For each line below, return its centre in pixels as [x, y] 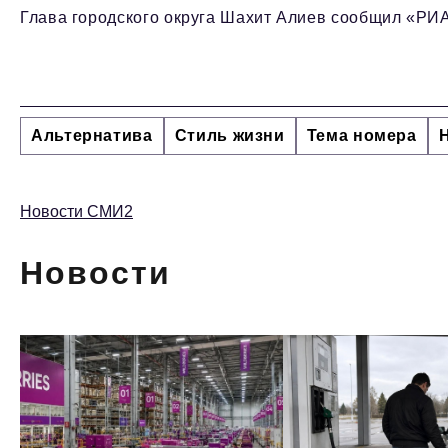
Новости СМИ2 [76, 212]
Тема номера [361, 136]
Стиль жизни [229, 136]
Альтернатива [92, 136]
